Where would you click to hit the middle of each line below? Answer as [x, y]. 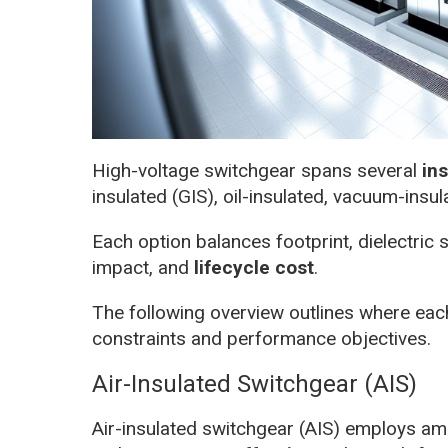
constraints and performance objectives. [261, 338]
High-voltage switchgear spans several [257, 170]
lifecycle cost [254, 267]
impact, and [143, 267]
